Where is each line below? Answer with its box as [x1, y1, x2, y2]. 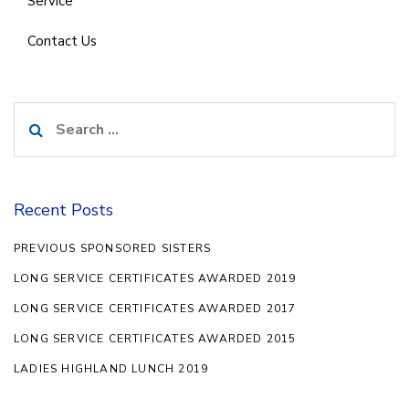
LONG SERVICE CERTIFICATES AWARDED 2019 [14, 271, 297, 287]
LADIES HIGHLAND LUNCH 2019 [14, 362, 209, 377]
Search [13, 104, 61, 125]
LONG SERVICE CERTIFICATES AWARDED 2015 [14, 331, 297, 347]
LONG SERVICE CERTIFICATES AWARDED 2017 [14, 301, 297, 317]
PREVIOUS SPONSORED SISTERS [14, 241, 212, 257]
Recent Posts [14, 199, 113, 222]
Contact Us [27, 31, 97, 50]
